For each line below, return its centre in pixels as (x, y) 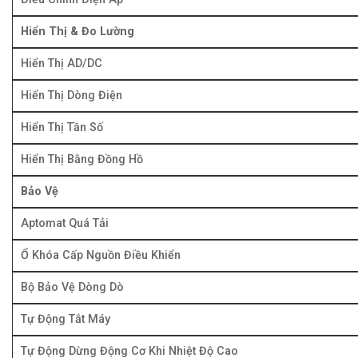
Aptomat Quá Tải (65, 223)
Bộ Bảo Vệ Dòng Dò (72, 287)
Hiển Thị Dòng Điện (72, 95)
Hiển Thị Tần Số (62, 127)
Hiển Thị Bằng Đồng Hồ (82, 159)
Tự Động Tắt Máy (66, 319)
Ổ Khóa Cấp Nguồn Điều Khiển (101, 255)
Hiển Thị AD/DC (62, 63)
